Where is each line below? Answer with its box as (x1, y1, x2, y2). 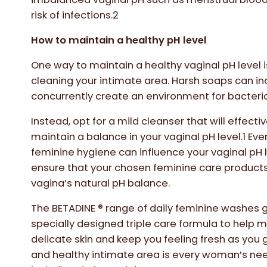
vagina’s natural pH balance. (31, 176, 170, 190)
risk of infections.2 (31, 8, 119, 22)
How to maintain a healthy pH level (31, 33, 207, 47)
